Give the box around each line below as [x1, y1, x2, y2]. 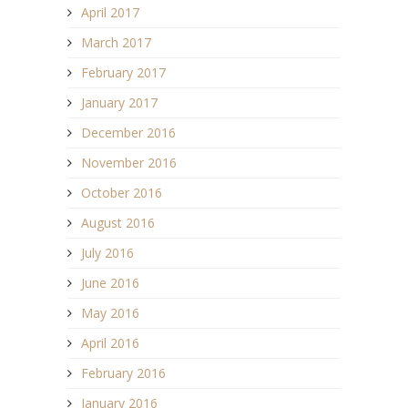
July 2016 [81, 243, 134, 261]
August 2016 [81, 213, 155, 231]
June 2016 [81, 273, 139, 291]
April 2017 [81, 3, 139, 21]
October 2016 [81, 183, 162, 201]
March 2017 [81, 33, 151, 51]
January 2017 [81, 93, 158, 111]
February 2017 [81, 63, 166, 81]
